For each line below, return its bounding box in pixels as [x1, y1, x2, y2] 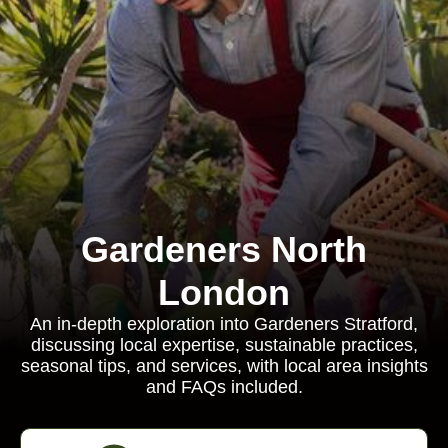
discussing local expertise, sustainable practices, [30, 335, 418, 355]
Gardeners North [81, 229, 367, 270]
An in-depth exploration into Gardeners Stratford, [30, 314, 418, 334]
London [158, 272, 290, 313]
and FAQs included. [145, 377, 303, 397]
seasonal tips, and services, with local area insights [20, 356, 428, 376]
